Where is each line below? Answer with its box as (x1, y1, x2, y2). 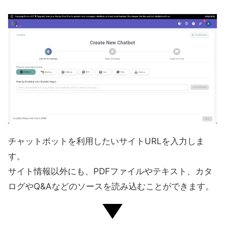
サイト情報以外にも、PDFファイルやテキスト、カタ (8, 166, 212, 177)
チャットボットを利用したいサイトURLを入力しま (8, 136, 204, 147)
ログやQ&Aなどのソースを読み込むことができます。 (8, 181, 214, 192)
